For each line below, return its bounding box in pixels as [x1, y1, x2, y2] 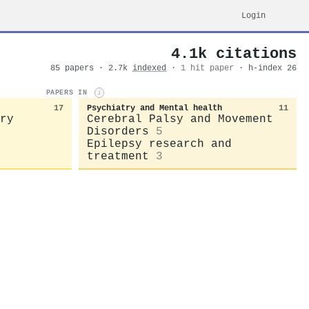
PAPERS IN [46, 88, 92, 97]
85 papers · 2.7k [50, 63, 132, 73]
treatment [87, 150, 149, 163]
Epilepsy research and [87, 137, 232, 150]
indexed [132, 63, 166, 73]
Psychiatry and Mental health [87, 103, 222, 113]
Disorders [87, 125, 149, 138]
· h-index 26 [239, 63, 297, 73]
